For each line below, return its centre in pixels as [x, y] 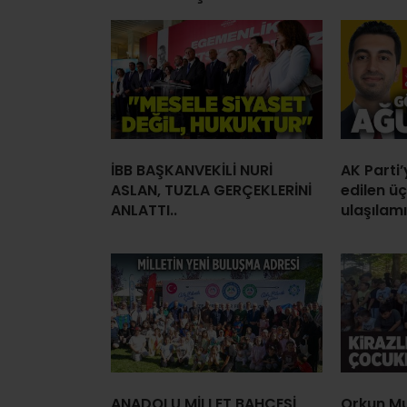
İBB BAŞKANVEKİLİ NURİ [192, 170]
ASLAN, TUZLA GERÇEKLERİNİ [211, 190]
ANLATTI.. [144, 210]
